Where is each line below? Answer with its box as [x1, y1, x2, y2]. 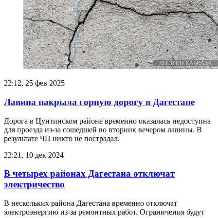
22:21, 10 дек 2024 [4, 150, 64, 159]
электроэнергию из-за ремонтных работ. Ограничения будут [4, 208, 204, 217]
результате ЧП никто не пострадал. [4, 134, 120, 143]
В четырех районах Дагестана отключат [4, 168, 175, 179]
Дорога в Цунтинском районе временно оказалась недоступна [4, 116, 211, 125]
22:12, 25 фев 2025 [4, 79, 65, 88]
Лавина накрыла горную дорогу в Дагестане [4, 96, 195, 107]
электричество [4, 179, 65, 190]
